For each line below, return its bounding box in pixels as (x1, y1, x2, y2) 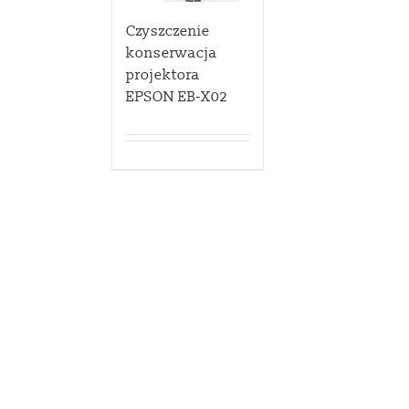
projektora (126, 66, 200, 85)
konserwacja (126, 44, 217, 63)
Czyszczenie (126, 22, 210, 41)
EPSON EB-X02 (126, 88, 228, 107)
